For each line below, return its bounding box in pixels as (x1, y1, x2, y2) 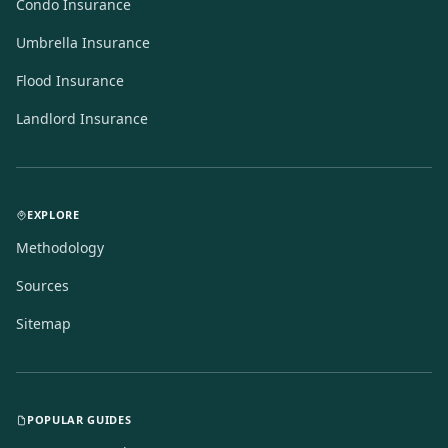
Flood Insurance (16, 71, 124, 90)
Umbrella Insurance (16, 33, 150, 52)
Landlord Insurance (16, 109, 148, 128)
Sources (16, 276, 69, 295)
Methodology (16, 238, 104, 257)
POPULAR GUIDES (27, 412, 132, 427)
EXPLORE (27, 207, 80, 222)
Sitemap (16, 314, 71, 333)
